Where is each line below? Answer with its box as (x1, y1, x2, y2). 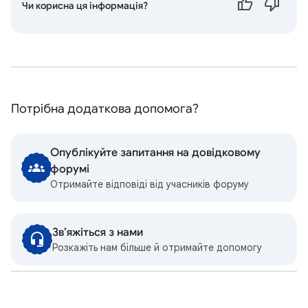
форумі (50, 162, 90, 176)
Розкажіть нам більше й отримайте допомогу (52, 241, 262, 254)
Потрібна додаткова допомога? (11, 101, 199, 116)
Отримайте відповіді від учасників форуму (50, 178, 250, 190)
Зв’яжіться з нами (52, 225, 143, 239)
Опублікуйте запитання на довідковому (50, 146, 261, 159)
